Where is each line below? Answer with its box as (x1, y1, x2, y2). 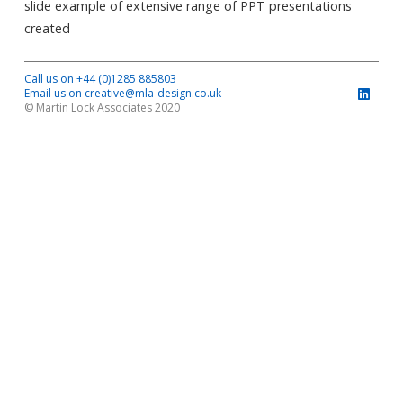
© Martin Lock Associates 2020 (23, 100, 180, 116)
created (23, 19, 70, 37)
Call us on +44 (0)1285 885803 (23, 71, 176, 87)
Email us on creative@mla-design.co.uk (23, 85, 221, 102)
